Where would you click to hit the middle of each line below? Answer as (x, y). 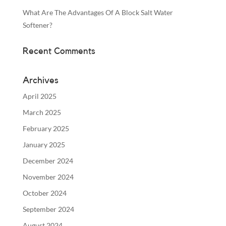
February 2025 (46, 128)
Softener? (37, 25)
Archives (40, 80)
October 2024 (44, 193)
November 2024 (48, 177)
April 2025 (39, 96)
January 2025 (44, 144)
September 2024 (48, 209)
